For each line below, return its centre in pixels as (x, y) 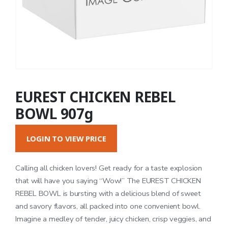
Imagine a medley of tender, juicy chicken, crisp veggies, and (113, 219)
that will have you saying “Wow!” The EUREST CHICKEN (108, 180)
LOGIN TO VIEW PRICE (66, 139)
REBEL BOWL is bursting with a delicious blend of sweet (108, 193)
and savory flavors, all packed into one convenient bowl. (108, 206)
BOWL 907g (54, 113)
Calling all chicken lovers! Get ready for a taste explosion (109, 168)
